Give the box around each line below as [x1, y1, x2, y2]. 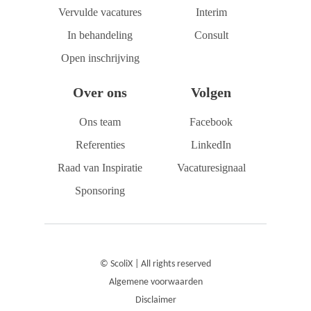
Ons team [79, 116, 121, 128]
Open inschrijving [60, 52, 140, 64]
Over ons [73, 85, 127, 100]
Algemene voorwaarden [108, 277, 203, 287]
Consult [194, 29, 228, 41]
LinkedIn [191, 139, 231, 151]
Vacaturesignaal [176, 162, 246, 174]
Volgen [191, 85, 231, 100]
